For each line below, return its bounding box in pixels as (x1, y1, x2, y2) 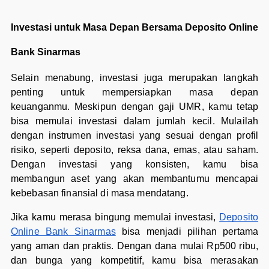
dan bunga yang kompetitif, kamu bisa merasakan (10, 255, 259, 265)
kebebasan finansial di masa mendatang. (10, 187, 189, 198)
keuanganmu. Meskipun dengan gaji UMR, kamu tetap (10, 101, 259, 112)
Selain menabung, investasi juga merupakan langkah (10, 72, 259, 83)
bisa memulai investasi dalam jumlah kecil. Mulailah (10, 115, 259, 126)
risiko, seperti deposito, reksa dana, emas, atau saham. (10, 144, 259, 155)
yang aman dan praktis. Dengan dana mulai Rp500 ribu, (10, 240, 259, 251)
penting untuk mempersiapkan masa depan (10, 86, 259, 97)
